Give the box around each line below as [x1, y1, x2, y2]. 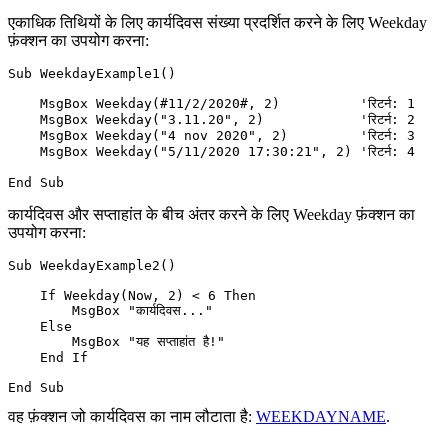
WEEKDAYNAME [256, 407, 386, 425]
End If [8, 349, 88, 365]
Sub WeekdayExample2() [8, 257, 176, 273]
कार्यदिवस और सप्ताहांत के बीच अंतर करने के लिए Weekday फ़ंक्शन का [8, 205, 415, 223]
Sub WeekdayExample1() [8, 65, 176, 81]
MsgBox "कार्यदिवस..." [8, 302, 213, 318]
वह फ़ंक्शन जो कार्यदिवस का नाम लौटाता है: [8, 407, 256, 425]
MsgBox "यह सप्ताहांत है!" [8, 333, 225, 349]
